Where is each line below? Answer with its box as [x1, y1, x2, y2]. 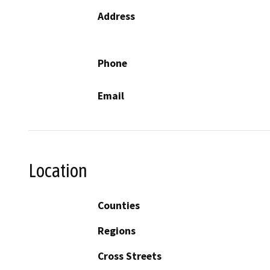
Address [98, 9, 135, 23]
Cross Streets [98, 250, 162, 263]
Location [28, 159, 87, 181]
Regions [98, 224, 136, 238]
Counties [98, 199, 140, 213]
